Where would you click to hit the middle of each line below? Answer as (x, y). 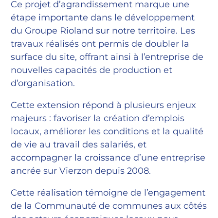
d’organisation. (43, 83)
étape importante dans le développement (103, 18)
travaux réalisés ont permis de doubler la (100, 44)
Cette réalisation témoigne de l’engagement (108, 193)
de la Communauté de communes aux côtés (109, 206)
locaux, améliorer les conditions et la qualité (107, 132)
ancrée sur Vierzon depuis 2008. (81, 171)
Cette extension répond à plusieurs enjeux (104, 105)
